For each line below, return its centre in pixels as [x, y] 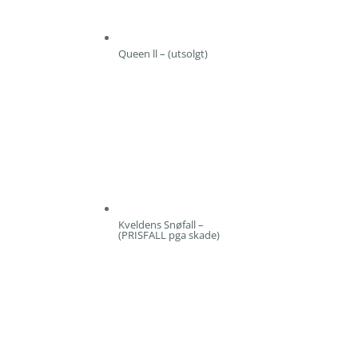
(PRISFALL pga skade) [169, 235]
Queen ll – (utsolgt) [163, 53]
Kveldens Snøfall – [161, 224]
